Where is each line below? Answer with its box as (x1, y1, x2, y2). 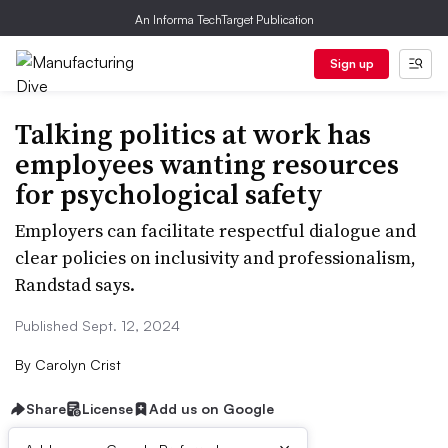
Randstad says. (15, 272, 135, 297)
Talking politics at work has (15, 115, 371, 153)
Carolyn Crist (31, 356, 121, 373)
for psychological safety (15, 175, 323, 213)
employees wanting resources (15, 145, 399, 183)
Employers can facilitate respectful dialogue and (15, 218, 416, 243)
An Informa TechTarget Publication (134, 12, 314, 27)
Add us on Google (149, 400, 274, 417)
